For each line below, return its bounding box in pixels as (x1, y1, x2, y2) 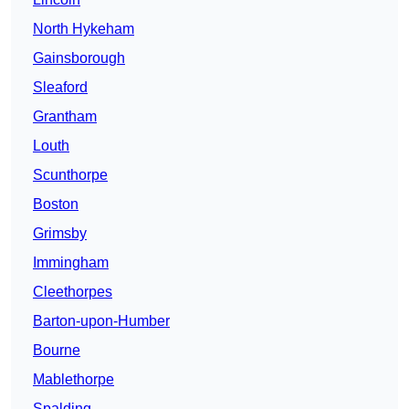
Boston (33, 195, 79, 212)
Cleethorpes (33, 283, 112, 299)
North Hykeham (33, 20, 134, 37)
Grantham (33, 108, 97, 124)
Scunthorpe (33, 166, 108, 183)
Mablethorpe (33, 371, 114, 387)
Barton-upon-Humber (33, 312, 170, 329)
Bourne (33, 341, 80, 358)
